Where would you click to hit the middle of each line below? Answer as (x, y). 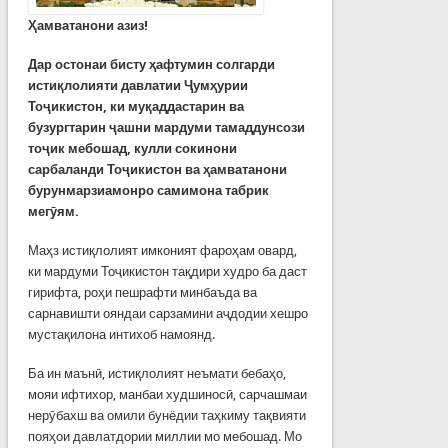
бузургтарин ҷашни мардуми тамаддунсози (166, 127)
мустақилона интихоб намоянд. (121, 334)
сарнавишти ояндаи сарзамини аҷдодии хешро (167, 313)
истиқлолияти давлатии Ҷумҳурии (137, 85)
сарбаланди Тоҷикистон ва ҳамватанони (157, 169)
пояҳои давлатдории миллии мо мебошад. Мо (164, 436)
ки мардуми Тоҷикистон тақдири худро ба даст (167, 271)
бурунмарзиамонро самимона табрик (148, 190)
